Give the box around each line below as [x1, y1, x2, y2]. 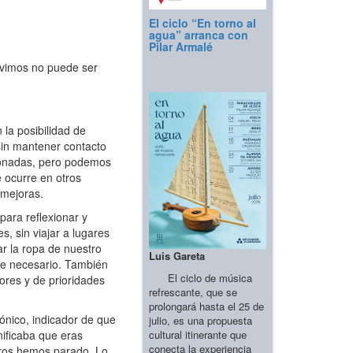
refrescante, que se [149, 284, 237, 299]
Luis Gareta [149, 247, 205, 263]
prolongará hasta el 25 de [149, 298, 264, 314]
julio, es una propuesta [149, 312, 252, 328]
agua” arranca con [149, 27, 248, 43]
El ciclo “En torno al [149, 15, 256, 32]
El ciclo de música [149, 269, 252, 285]
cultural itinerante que [149, 326, 247, 342]
